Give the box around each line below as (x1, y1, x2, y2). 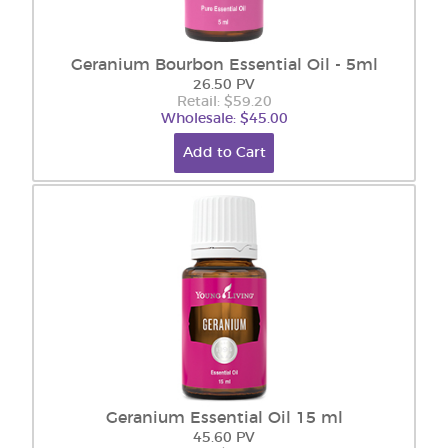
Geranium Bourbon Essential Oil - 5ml (70, 57, 378, 73)
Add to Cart (182, 146, 266, 160)
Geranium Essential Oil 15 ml (105, 410, 343, 426)
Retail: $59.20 (176, 95, 272, 109)
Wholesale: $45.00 (160, 112, 288, 126)
